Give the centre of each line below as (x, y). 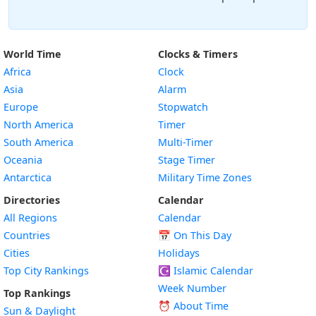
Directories (32, 200)
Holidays (179, 253)
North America (38, 124)
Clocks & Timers (198, 54)
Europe (21, 107)
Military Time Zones (205, 177)
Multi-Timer (186, 142)
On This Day (201, 235)
